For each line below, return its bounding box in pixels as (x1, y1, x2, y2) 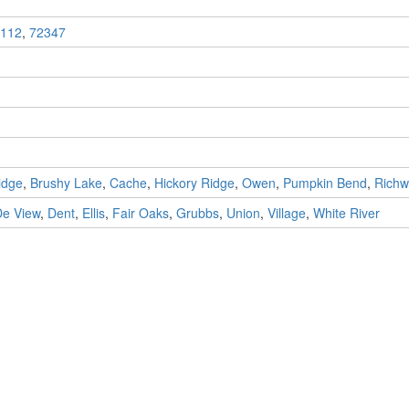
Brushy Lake (29, 173, 102, 193)
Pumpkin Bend (282, 173, 367, 193)
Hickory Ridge (153, 173, 235, 193)
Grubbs (175, 204, 219, 223)
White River (312, 204, 380, 223)
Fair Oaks (111, 204, 169, 223)
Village (267, 204, 306, 223)
